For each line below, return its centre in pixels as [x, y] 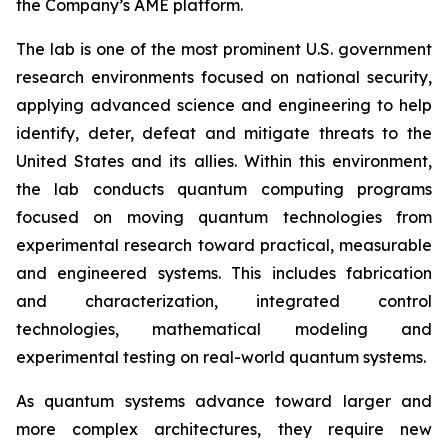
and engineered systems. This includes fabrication [224, 273]
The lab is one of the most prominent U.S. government [224, 49]
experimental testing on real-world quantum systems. [221, 357]
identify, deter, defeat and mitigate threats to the [224, 133]
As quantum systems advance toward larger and [224, 401]
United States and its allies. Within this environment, [224, 161]
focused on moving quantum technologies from [224, 217]
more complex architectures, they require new [224, 429]
